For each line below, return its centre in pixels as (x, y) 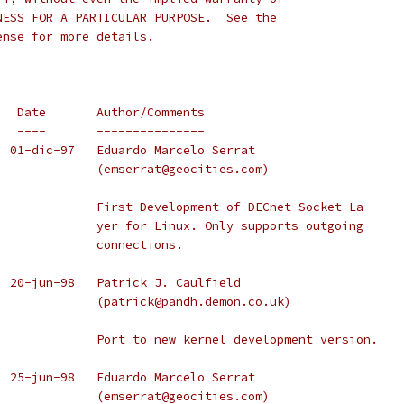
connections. (140, 245)
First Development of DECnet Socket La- (234, 207)
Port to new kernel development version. (237, 340)
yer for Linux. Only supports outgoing (230, 226)
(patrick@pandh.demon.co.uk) (194, 302)
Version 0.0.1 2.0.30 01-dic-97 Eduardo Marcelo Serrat (176, 150)
